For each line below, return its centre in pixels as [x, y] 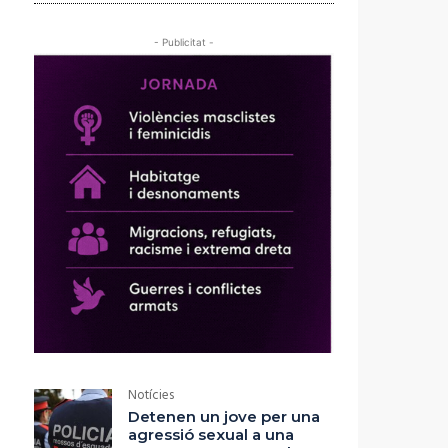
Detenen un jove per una [224, 417]
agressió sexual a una [211, 435]
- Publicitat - [184, 42]
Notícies [151, 396]
